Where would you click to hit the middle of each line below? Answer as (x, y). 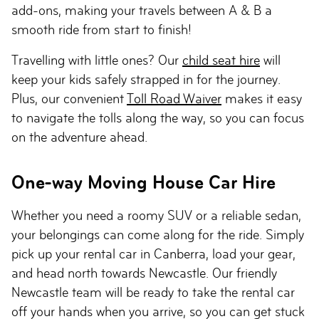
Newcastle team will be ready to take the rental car (153, 292)
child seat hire (221, 60)
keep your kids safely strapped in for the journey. (146, 79)
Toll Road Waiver (174, 99)
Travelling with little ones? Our (97, 60)
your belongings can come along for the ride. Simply (158, 235)
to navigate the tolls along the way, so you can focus (158, 118)
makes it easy (262, 99)
